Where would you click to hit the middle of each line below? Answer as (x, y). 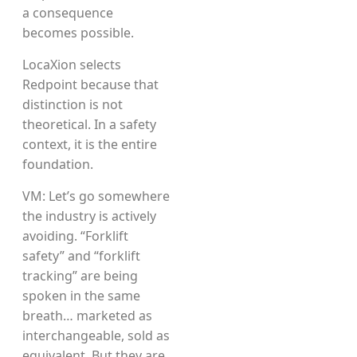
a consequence (68, 13)
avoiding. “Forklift (75, 236)
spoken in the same (81, 296)
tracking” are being (80, 276)
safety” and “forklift (81, 256)
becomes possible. (78, 33)
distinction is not (73, 104)
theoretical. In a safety (89, 124)
